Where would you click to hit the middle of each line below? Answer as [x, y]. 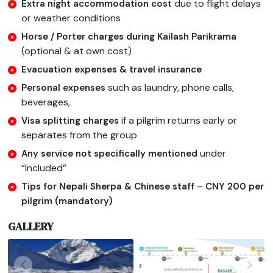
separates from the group [80, 135]
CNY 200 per [235, 187]
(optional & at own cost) [77, 51]
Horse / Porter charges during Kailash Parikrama [129, 37]
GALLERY [31, 226]
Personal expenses [65, 88]
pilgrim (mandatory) [67, 201]
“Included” [44, 168]
